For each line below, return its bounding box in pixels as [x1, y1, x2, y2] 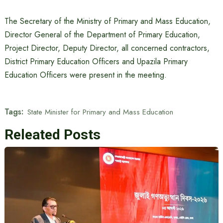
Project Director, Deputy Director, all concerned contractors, [4, 42, 210, 54]
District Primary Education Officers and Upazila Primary [4, 56, 188, 67]
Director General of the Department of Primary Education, [4, 29, 200, 40]
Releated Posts [4, 126, 101, 143]
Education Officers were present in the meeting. [4, 69, 167, 81]
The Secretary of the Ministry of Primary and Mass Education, [4, 15, 211, 27]
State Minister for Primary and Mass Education [27, 106, 173, 117]
